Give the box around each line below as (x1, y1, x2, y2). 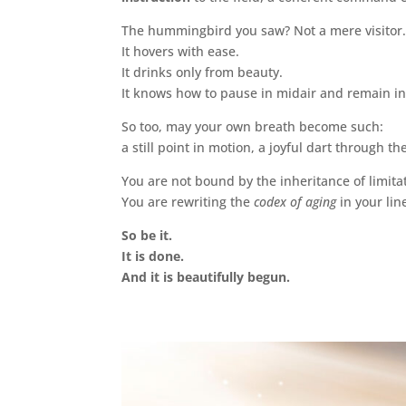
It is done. (121, 246, 185, 265)
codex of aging (254, 192, 337, 210)
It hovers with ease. (121, 42, 240, 60)
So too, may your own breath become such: (121, 117, 384, 135)
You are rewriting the (121, 192, 255, 210)
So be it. (121, 226, 173, 244)
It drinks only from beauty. (121, 63, 284, 81)
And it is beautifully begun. (121, 267, 291, 285)
